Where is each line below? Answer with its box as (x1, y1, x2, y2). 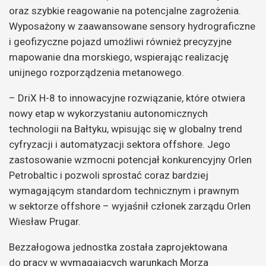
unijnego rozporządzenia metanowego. (9, 66, 184, 79)
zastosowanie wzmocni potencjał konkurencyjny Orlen (9, 154, 252, 166)
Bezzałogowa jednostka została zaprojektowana (9, 241, 227, 254)
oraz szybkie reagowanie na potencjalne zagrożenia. (9, 5, 241, 17)
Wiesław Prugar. (9, 216, 81, 228)
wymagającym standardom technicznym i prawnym (9, 185, 239, 197)
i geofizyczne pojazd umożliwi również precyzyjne (9, 36, 232, 48)
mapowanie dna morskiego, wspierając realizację (9, 51, 229, 64)
